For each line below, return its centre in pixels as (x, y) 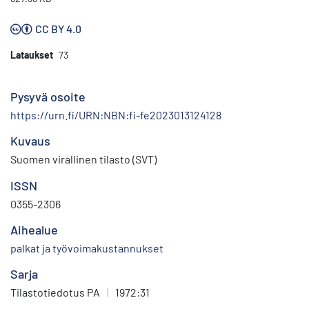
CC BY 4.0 (58, 29)
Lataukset (32, 55)
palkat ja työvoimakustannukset (87, 248)
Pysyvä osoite (48, 97)
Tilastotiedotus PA (55, 292)
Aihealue (34, 230)
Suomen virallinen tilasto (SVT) (83, 159)
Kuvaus (30, 141)
